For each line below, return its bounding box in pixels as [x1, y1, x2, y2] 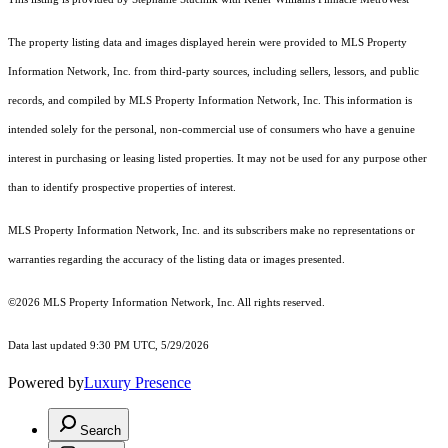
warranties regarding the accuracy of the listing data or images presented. [8, 254, 345, 266]
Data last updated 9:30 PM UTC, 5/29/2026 [8, 340, 209, 352]
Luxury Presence [84, 374, 191, 392]
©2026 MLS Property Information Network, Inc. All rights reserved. [8, 297, 325, 309]
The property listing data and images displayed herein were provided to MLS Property [8, 37, 407, 49]
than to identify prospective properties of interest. [8, 182, 236, 194]
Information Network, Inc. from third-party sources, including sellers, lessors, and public [8, 66, 419, 78]
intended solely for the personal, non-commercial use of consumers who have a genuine [8, 124, 415, 136]
